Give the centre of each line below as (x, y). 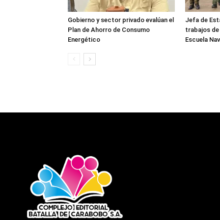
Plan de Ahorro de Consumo (109, 30)
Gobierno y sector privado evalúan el (121, 20)
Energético (84, 40)
